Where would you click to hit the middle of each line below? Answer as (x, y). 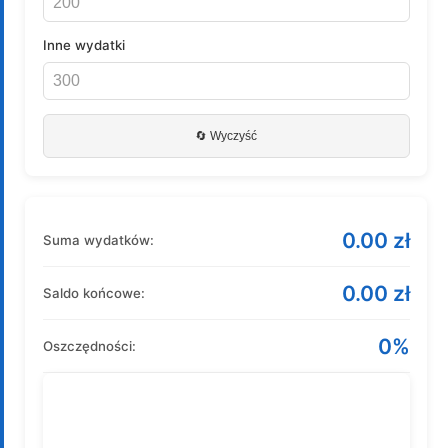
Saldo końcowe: (93, 292)
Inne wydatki (83, 44)
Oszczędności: (89, 345)
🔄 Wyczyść (226, 136)
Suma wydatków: (98, 239)
